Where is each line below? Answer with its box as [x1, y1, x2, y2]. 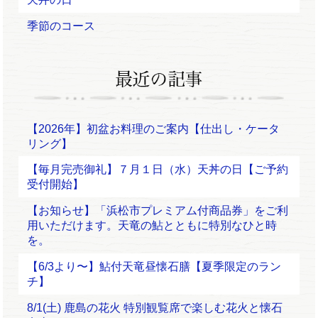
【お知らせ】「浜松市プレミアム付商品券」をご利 [27, 204, 289, 217]
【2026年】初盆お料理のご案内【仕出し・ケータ [27, 122, 280, 135]
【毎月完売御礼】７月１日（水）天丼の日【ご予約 [27, 163, 289, 176]
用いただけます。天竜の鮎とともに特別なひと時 [27, 219, 278, 232]
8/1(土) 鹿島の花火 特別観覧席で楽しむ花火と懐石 [27, 301, 283, 314]
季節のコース [27, 20, 96, 33]
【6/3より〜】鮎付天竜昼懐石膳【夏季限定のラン [27, 260, 282, 273]
